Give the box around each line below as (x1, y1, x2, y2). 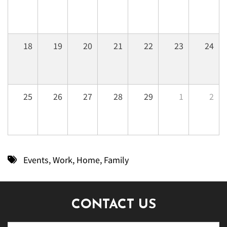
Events (23, 154, 49, 166)
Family (103, 154, 129, 166)
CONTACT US (71, 198, 156, 212)
